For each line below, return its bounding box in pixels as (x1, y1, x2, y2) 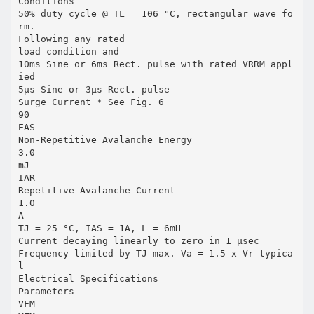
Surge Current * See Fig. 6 (18, 96, 164, 107)
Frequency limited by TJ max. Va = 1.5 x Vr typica (18, 247, 293, 259)
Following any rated (18, 33, 125, 44)
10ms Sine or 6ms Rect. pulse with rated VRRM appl (18, 58, 293, 69)
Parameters (18, 285, 74, 296)
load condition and (18, 46, 119, 57)
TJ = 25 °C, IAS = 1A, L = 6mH (18, 222, 181, 233)
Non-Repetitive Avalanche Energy (18, 134, 192, 145)
